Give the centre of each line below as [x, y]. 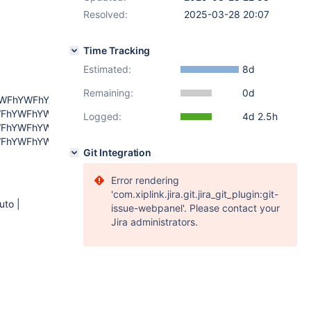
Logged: [102, 116]
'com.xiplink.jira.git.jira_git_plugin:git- [195, 194]
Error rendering [145, 180]
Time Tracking [117, 50]
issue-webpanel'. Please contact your [195, 208]
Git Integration [118, 152]
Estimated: [107, 69]
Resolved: [106, 14]
